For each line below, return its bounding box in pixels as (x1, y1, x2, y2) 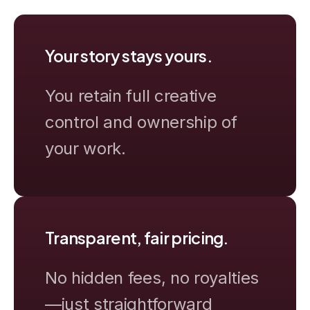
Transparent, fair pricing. (45, 227, 228, 248)
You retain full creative (45, 85, 217, 106)
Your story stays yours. (45, 45, 212, 66)
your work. (45, 138, 126, 158)
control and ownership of (45, 111, 237, 132)
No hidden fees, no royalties (45, 267, 259, 288)
